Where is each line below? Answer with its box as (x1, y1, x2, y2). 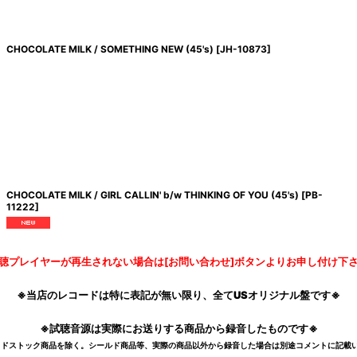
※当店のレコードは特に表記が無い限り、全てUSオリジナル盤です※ (17, 288, 340, 301)
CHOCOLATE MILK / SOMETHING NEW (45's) (6, 43, 214, 56)
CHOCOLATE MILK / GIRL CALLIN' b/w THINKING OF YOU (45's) (6, 189, 299, 202)
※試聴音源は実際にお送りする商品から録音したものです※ (39, 321, 318, 335)
